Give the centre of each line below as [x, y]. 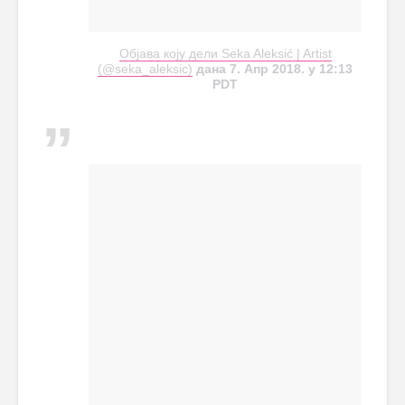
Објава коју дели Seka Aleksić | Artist [225, 54]
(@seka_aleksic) [145, 69]
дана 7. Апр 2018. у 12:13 [273, 69]
